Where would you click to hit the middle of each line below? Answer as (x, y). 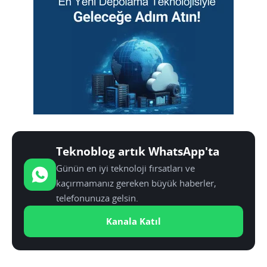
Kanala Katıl (133, 221)
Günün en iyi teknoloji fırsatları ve (125, 168)
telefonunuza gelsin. (97, 198)
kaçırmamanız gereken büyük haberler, (136, 183)
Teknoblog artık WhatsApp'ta (138, 151)
